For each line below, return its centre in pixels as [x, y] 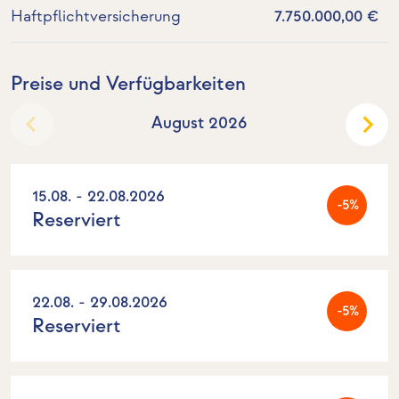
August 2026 [199, 124]
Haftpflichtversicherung [96, 17]
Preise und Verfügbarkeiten [128, 85]
